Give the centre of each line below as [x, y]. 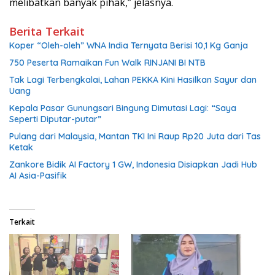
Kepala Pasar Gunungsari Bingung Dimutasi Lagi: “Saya [123, 108]
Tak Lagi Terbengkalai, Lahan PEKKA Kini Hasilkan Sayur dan [133, 79]
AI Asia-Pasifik [38, 175]
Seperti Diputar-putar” [55, 119]
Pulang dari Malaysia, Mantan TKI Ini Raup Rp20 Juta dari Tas [135, 136]
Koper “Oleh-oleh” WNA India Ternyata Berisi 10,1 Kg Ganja [129, 45]
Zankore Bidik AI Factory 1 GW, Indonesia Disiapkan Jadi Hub [133, 164]
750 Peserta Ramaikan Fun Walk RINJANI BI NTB [107, 62]
